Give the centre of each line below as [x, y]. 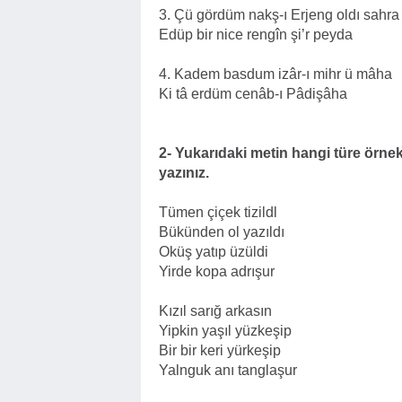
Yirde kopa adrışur [217, 271]
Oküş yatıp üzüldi [214, 252]
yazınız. [184, 173]
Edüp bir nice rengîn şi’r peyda [256, 35]
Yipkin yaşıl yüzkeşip [225, 331]
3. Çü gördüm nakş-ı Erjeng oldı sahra [279, 15]
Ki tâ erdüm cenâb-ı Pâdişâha [253, 94]
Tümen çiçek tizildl [218, 212]
